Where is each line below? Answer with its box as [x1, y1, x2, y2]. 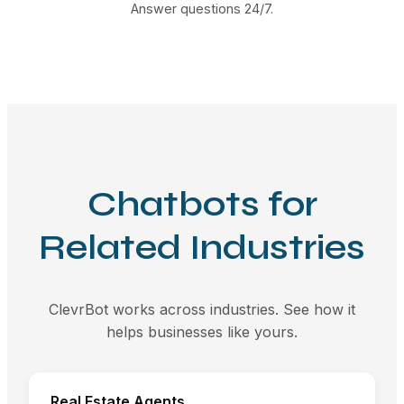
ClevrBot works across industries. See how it [49, 300, 355, 319]
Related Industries [39, 225, 365, 270]
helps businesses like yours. [106, 323, 298, 342]
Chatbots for [87, 182, 317, 226]
